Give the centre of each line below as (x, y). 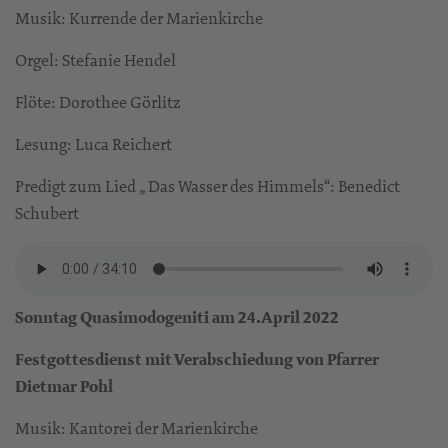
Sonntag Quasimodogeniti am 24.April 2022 (177, 318)
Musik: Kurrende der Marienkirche (139, 18)
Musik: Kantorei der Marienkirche (136, 428)
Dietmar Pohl (64, 387)
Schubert (47, 213)
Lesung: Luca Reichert (93, 144)
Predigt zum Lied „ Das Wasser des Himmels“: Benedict (207, 186)
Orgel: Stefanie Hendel (95, 60)
